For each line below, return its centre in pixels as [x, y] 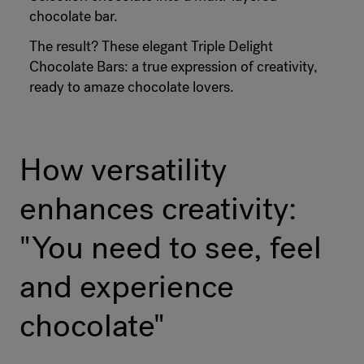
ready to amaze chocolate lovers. [132, 87]
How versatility [123, 169]
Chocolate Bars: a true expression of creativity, [173, 67]
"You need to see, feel [171, 247]
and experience [127, 286]
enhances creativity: [158, 208]
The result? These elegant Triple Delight [151, 47]
